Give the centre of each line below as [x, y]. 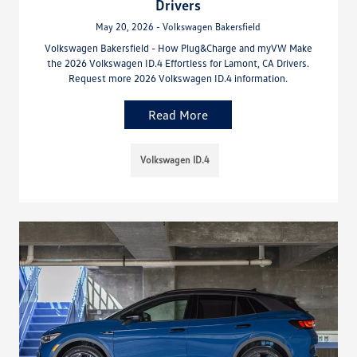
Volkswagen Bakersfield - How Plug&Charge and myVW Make [178, 48]
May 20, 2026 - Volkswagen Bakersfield [178, 27]
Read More [178, 115]
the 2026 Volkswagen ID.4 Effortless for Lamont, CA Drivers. [178, 63]
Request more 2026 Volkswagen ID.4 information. [178, 78]
